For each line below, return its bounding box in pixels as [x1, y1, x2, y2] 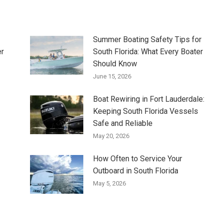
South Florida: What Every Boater [93, 46, 203, 56]
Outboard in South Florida [93, 166, 178, 175]
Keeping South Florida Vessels [93, 106, 198, 116]
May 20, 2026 [93, 132, 129, 139]
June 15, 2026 [93, 72, 131, 80]
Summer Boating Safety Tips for [93, 34, 201, 44]
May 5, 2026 [93, 179, 126, 187]
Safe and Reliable [93, 118, 153, 128]
